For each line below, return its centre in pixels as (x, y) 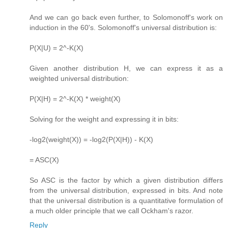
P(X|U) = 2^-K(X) (56, 48)
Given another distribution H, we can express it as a (126, 68)
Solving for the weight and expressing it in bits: (104, 119)
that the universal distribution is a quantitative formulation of (126, 201)
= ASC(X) (44, 160)
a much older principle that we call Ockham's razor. (111, 211)
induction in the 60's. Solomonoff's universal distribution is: (123, 28)
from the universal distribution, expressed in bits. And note (126, 191)
